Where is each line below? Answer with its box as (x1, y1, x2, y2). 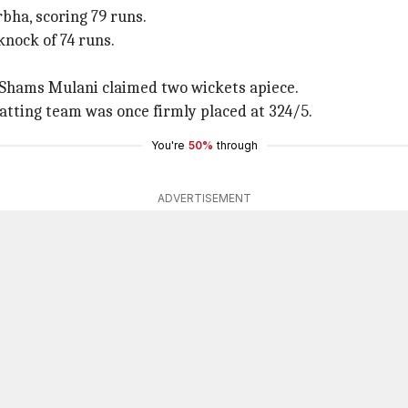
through (216, 138, 258, 152)
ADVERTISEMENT (157, 191, 251, 205)
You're (150, 138, 185, 152)
